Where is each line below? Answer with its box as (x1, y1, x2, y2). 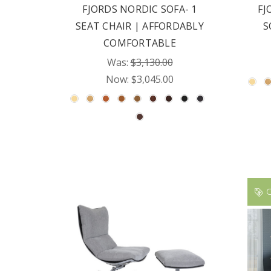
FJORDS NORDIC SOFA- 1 (82, 2, 197, 16)
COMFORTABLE (103, 36, 176, 50)
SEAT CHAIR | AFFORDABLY (76, 19, 204, 33)
